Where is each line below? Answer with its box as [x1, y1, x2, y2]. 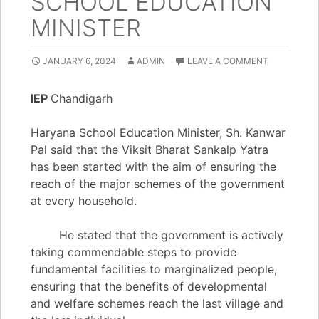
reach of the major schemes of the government [31, 177, 285, 191]
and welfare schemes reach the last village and [31, 296, 283, 310]
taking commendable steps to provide [31, 245, 236, 259]
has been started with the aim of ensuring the [31, 159, 276, 174]
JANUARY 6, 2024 [43, 56, 116, 66]
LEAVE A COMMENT [187, 56, 268, 66]
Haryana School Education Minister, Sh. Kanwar [31, 125, 286, 140]
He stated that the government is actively [31, 228, 283, 242]
